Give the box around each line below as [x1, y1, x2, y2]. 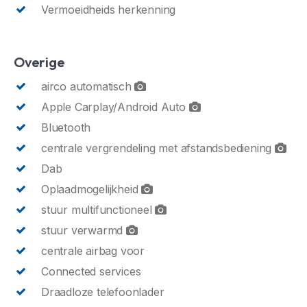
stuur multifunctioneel [41, 202, 156, 217]
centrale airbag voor [41, 243, 145, 258]
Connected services [41, 264, 141, 278]
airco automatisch [41, 79, 135, 93]
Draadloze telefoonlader [41, 284, 164, 299]
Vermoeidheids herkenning [41, 2, 176, 16]
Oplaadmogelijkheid [41, 182, 142, 196]
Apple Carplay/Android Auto [41, 99, 189, 114]
